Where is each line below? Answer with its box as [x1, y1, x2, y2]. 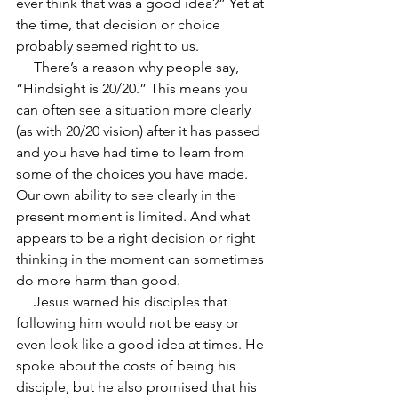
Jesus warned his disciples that [16, 293, 34, 310]
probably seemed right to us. [16, 37, 199, 54]
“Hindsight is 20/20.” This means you [16, 80, 251, 97]
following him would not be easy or [16, 314, 243, 331]
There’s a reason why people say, [16, 59, 34, 76]
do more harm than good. [16, 272, 180, 289]
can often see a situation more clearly [16, 101, 254, 118]
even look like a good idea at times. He [16, 336, 267, 353]
